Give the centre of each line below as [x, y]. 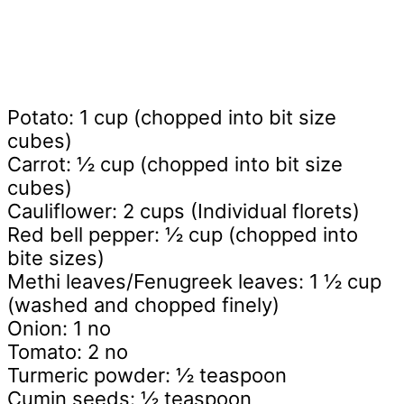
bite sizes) [56, 258]
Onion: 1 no [59, 329]
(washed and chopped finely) [143, 305]
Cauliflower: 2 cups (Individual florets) [184, 211]
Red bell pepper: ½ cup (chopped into [183, 235]
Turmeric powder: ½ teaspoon [147, 376]
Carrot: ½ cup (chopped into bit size [175, 165]
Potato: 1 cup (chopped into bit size [172, 118]
